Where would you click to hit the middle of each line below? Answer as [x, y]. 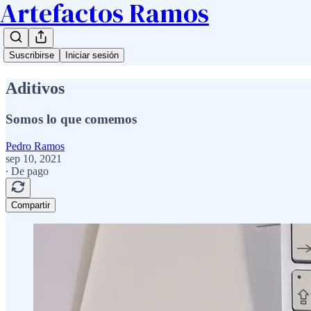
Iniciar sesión [92, 55]
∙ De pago [27, 171]
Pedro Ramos [35, 146]
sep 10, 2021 [34, 158]
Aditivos [35, 88]
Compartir [31, 205]
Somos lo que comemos [71, 119]
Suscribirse [32, 55]
